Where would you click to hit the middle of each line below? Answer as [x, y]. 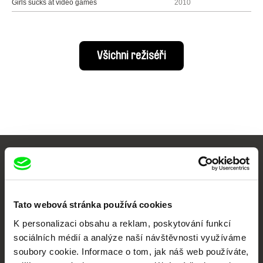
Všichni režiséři [131, 56]
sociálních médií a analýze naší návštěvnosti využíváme [130, 237]
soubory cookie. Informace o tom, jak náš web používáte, [131, 251]
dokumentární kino [131, 189]
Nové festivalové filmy [131, 218]
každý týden [131, 230]
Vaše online [131, 168]
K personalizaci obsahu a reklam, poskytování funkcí [122, 223]
